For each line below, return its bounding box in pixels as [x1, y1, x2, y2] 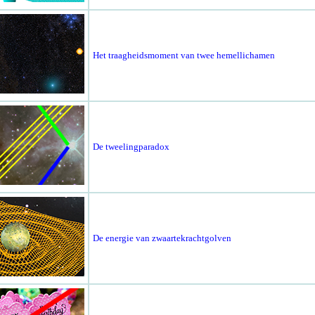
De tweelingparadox [92, 141, 169, 153]
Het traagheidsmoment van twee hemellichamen [92, 50, 275, 61]
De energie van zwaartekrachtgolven [92, 233, 231, 244]
